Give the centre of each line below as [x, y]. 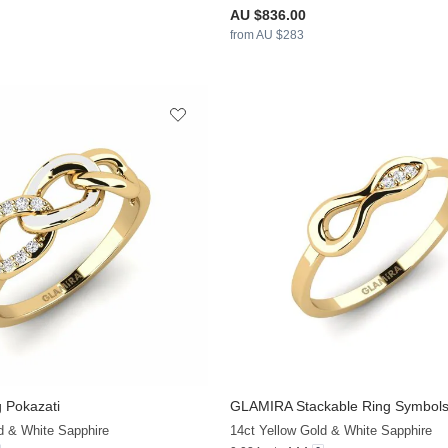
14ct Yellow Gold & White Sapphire [330, 430]
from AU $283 [266, 35]
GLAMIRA [260, 405]
